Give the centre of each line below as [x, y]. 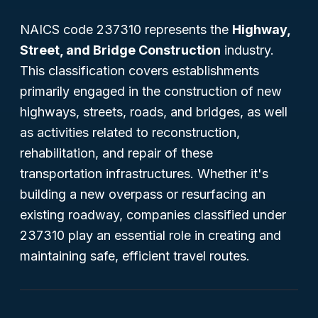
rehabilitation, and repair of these [116, 153]
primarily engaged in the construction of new [151, 91]
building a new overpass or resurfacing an [143, 194]
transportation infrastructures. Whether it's [144, 174]
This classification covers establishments [139, 71]
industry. [247, 50]
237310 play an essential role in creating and [150, 235]
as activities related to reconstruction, [130, 132]
